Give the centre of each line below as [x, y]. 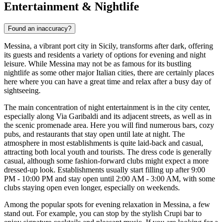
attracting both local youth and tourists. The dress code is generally [108, 152]
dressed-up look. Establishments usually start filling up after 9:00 [105, 170]
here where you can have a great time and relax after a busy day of [108, 82]
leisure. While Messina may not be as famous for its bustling [98, 64]
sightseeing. [22, 91]
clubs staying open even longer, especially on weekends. [92, 188]
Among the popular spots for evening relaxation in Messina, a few [107, 205]
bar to [192, 214]
